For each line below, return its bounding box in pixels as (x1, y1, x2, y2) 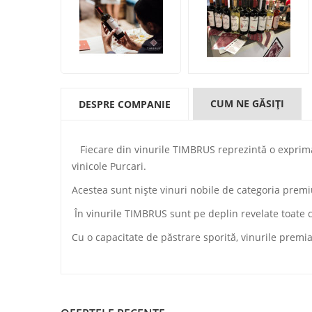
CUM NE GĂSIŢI (210, 97, 284, 110)
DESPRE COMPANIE (79, 97, 171, 111)
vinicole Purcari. (72, 159, 146, 173)
